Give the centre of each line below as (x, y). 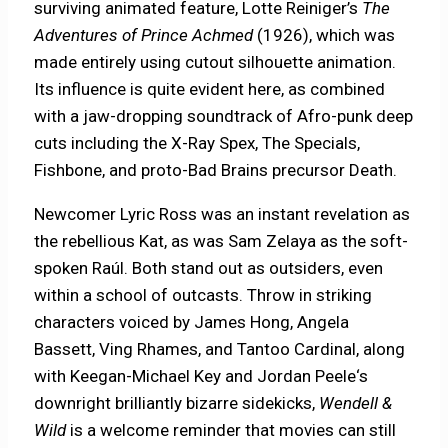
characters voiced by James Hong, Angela (192, 322)
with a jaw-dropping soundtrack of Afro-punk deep (224, 116)
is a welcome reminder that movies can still (233, 430)
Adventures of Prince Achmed (146, 35)
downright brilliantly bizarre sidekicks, (177, 403)
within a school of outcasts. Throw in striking (203, 295)
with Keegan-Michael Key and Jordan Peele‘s (201, 376)
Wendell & (356, 403)
